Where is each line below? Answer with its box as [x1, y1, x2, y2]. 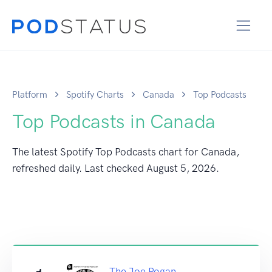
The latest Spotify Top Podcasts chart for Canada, [12, 145, 239, 158]
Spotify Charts [66, 89, 124, 100]
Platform [12, 89, 47, 100]
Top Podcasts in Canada [12, 109, 216, 133]
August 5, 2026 [146, 161, 216, 174]
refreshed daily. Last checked [12, 161, 146, 174]
